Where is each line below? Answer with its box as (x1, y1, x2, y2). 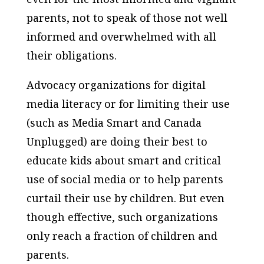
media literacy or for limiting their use (26, 96, 230, 111)
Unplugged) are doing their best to (26, 134, 207, 148)
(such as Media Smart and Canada (26, 115, 202, 130)
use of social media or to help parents (26, 171, 223, 186)
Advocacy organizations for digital (26, 77, 206, 92)
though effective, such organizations (26, 209, 218, 224)
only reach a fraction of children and (26, 228, 217, 243)
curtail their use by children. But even (26, 190, 225, 205)
